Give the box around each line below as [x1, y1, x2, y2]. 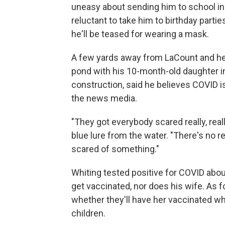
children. [71, 208, 105, 218]
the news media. [71, 93, 137, 103]
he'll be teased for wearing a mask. [71, 29, 209, 39]
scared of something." [71, 144, 159, 154]
